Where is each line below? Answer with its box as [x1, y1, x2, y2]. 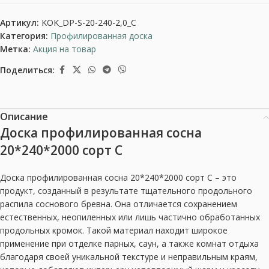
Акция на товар [33, 43, 96, 55]
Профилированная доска [50, 30, 153, 41]
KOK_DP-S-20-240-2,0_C [41, 17, 136, 28]
